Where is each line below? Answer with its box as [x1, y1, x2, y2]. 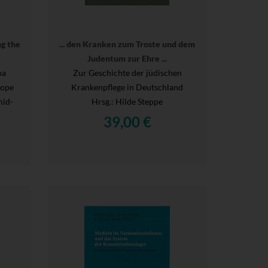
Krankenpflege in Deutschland [71, 81, 184, 92]
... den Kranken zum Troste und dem [59, 38, 196, 49]
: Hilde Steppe [111, 96, 163, 106]
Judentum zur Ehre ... [87, 53, 167, 63]
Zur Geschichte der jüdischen [72, 67, 182, 78]
